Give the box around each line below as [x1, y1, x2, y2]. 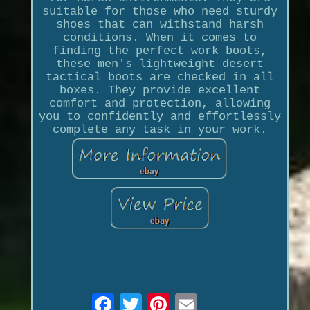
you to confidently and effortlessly [38, 109, 281, 123]
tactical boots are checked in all [45, 70, 274, 84]
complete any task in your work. [52, 122, 267, 136]
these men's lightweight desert [55, 57, 264, 71]
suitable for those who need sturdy [42, 4, 277, 18]
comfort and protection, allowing [48, 96, 271, 110]
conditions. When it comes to [62, 30, 257, 44]
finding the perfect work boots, [52, 44, 267, 57]
